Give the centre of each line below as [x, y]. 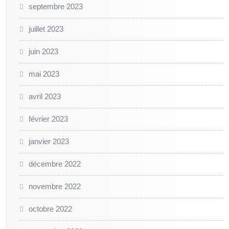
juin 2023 [43, 51]
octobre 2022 [50, 209]
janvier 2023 [49, 141]
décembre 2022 [55, 164]
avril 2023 [45, 96]
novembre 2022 [55, 186]
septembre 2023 [56, 6]
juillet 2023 [46, 29]
